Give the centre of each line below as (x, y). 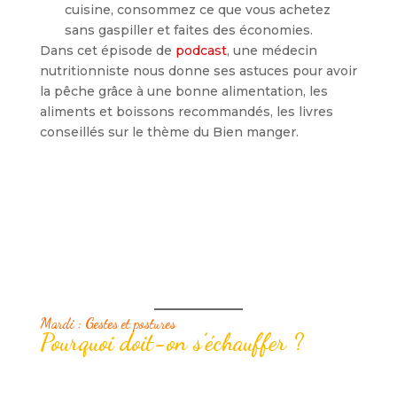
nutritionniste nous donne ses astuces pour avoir (198, 70)
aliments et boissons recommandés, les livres (186, 111)
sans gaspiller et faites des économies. (189, 30)
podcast (201, 50)
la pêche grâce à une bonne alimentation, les (183, 91)
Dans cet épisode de (107, 50)
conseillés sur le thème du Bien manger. (169, 132)
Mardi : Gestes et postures (109, 323)
